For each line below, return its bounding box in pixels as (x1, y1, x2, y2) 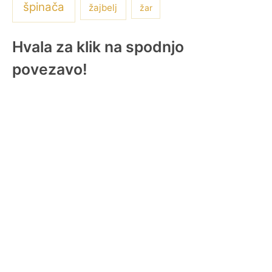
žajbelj (89, 2, 118, 14)
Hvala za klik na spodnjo (12, 37, 184, 56)
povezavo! (12, 59, 87, 78)
